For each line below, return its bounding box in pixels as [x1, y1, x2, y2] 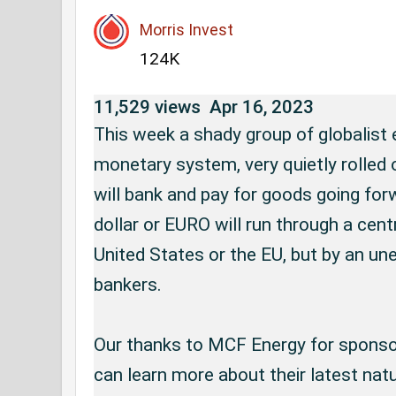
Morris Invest [140, 19, 233, 39]
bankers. [94, 273, 162, 295]
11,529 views [94, 95, 201, 118]
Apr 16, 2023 [209, 95, 314, 118]
